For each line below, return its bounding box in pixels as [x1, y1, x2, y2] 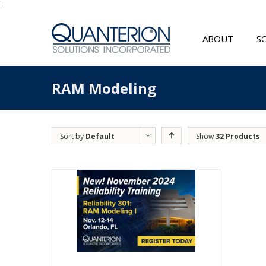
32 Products [216, 131, 260, 141]
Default [85, 131, 115, 141]
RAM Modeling [52, 78, 156, 98]
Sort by [60, 131, 85, 141]
